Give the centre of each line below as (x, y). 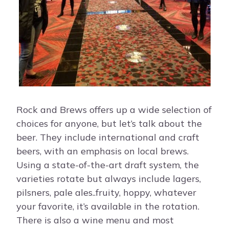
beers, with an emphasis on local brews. (102, 151)
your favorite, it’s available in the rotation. (108, 207)
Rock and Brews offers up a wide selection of (114, 110)
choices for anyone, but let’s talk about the (109, 124)
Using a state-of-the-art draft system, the (108, 165)
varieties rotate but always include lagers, (109, 179)
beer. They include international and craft (108, 138)
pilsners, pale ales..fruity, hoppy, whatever (106, 193)
